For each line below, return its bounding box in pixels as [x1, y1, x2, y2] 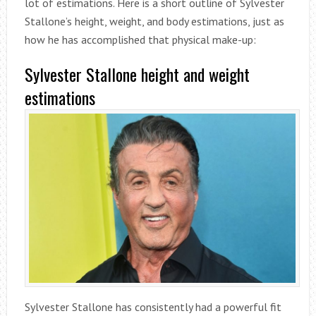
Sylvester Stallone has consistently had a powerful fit [24, 299, 281, 314]
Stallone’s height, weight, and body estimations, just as [24, 14, 284, 29]
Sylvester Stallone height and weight [24, 61, 250, 87]
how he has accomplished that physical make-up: [24, 32, 256, 47]
